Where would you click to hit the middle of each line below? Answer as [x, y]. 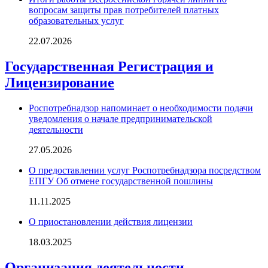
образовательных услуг [76, 21]
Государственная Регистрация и [109, 67]
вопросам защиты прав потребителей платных [124, 10]
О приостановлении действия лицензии [111, 222]
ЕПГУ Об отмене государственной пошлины [121, 181]
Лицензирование [60, 83]
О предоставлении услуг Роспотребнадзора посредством [145, 170]
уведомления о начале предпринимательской [121, 119]
